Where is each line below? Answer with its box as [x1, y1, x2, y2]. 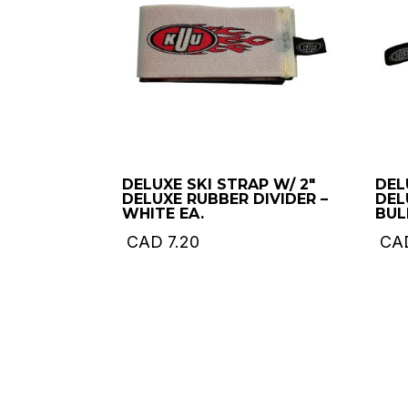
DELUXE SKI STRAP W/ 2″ [122, 175, 316, 193]
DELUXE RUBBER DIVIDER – [122, 189, 329, 208]
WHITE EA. [122, 204, 205, 222]
